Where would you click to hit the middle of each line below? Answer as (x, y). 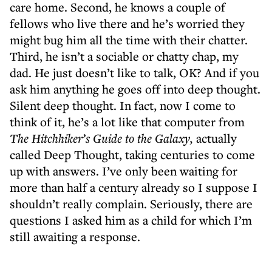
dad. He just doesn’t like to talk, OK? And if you (134, 73)
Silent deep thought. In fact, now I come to (123, 105)
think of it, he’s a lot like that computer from (127, 122)
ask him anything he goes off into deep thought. (135, 89)
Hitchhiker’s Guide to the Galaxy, (112, 138)
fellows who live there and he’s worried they (127, 23)
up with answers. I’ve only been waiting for (124, 171)
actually (215, 138)
